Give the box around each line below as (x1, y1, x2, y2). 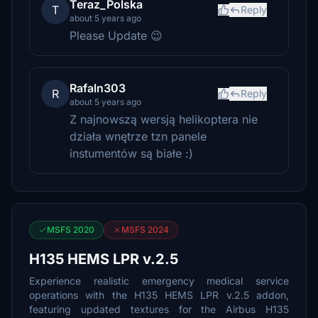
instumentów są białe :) (70, 146, 193, 160)
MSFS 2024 (121, 224, 169, 235)
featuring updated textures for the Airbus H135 (29, 303, 289, 315)
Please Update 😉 (70, 28, 163, 43)
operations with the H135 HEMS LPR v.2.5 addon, (29, 289, 289, 301)
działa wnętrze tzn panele (70, 129, 207, 143)
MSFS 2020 (47, 224, 94, 235)
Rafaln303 (70, 81, 126, 95)
